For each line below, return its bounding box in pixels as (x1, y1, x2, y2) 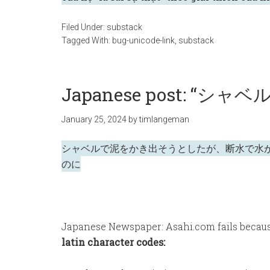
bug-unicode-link (112, 36, 175, 45)
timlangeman (139, 115, 189, 124)
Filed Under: (61, 22, 107, 32)
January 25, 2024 (61, 115, 127, 124)
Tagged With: (61, 36, 112, 45)
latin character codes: (61, 236, 165, 248)
